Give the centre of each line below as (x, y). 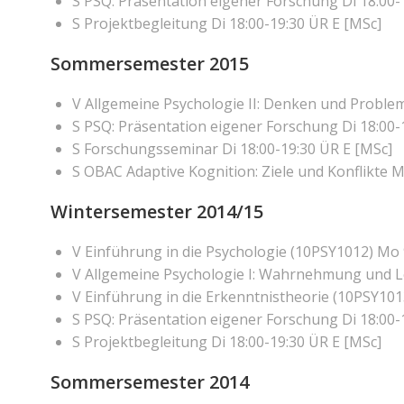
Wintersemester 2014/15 (157, 211)
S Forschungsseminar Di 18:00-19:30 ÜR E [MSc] (232, 149)
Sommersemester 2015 (150, 64)
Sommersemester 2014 (150, 382)
